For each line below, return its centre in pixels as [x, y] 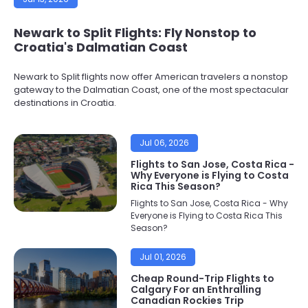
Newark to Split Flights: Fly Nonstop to [135, 33]
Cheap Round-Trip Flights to [202, 278]
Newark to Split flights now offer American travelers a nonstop [151, 77]
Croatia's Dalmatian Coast [101, 47]
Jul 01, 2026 [163, 257]
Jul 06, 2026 [164, 143]
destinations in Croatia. [65, 103]
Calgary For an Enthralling [196, 289]
